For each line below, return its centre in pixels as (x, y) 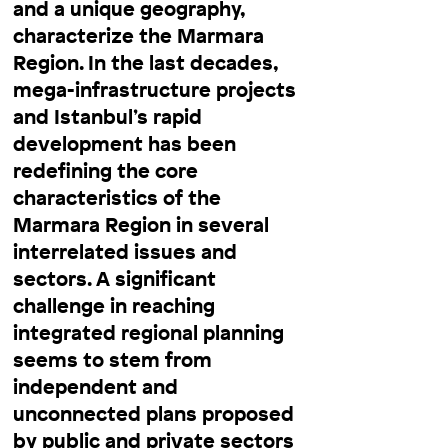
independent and (95, 386)
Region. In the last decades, (145, 62)
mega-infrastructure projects (154, 89)
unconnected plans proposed (153, 413)
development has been (124, 143)
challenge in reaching (114, 305)
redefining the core (105, 170)
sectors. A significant (114, 278)
